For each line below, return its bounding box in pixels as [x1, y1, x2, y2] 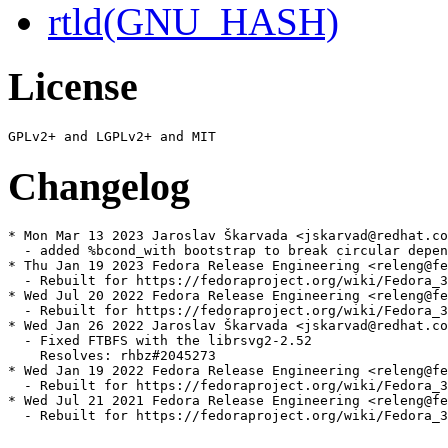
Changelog [8, 163, 190, 209]
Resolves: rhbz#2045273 [8, 348, 216, 364]
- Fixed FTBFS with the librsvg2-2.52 [8, 333, 312, 349]
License [8, 64, 138, 110]
